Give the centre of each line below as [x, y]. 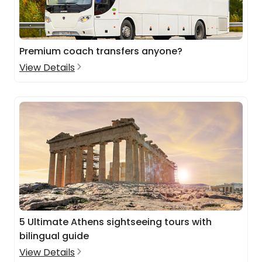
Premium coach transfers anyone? [101, 51]
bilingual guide [54, 236]
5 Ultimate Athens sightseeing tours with [116, 222]
